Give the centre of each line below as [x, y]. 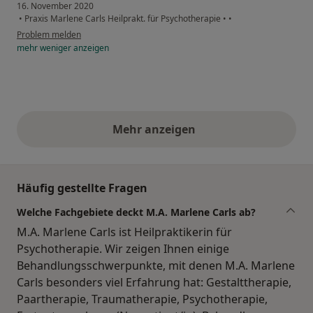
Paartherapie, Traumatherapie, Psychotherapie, [142, 299]
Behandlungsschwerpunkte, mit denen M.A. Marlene [156, 265]
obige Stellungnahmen [219, 137]
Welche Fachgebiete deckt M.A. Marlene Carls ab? [136, 212]
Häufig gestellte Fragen [82, 188]
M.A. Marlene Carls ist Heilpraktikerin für [124, 232]
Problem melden [49, 34]
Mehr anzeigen [156, 129]
